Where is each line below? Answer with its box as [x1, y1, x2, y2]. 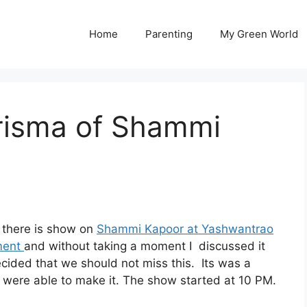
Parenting [145, 27, 193, 40]
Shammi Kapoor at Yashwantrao [97, 222, 273, 236]
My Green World [220, 27, 298, 40]
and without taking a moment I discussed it [24, 239, 265, 254]
